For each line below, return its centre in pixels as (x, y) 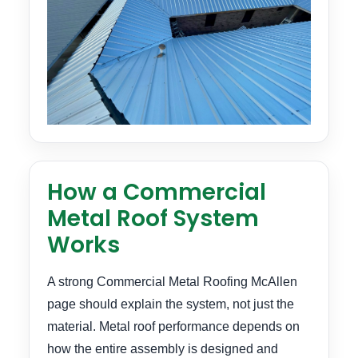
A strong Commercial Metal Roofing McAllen (172, 282)
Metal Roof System (153, 219)
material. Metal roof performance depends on (173, 327)
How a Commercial (157, 193)
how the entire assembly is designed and (163, 349)
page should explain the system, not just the (171, 304)
